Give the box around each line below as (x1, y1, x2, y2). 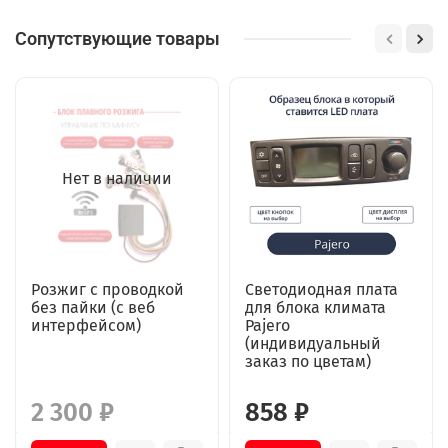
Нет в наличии (62, 169, 172, 189)
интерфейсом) (31, 316, 141, 336)
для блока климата (245, 298, 386, 318)
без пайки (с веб (31, 298, 155, 318)
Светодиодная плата (245, 280, 398, 300)
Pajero (245, 316, 290, 336)
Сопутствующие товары (15, 28, 220, 50)
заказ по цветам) (245, 352, 371, 372)
